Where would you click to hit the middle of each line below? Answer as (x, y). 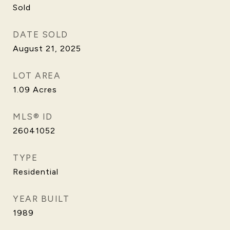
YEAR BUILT (41, 199)
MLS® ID (33, 117)
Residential (36, 172)
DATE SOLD (41, 34)
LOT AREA (37, 75)
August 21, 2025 (47, 49)
